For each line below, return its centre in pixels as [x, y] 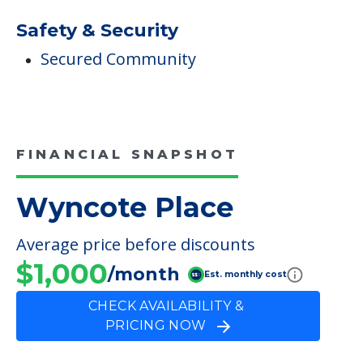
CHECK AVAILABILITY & [168, 306]
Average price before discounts [136, 245]
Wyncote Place [125, 208]
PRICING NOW [161, 326]
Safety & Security [97, 31]
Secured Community [118, 59]
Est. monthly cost [246, 274]
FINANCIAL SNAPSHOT [127, 155]
